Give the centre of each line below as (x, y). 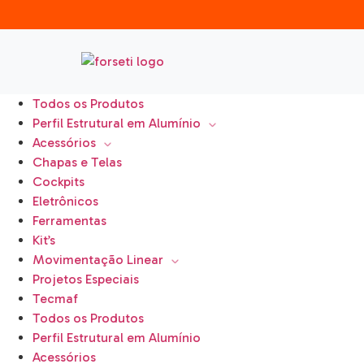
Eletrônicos (65, 201)
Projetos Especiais (86, 279)
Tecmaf (55, 299)
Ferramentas (69, 221)
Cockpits (58, 182)
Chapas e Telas (77, 162)
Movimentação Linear (98, 260)
